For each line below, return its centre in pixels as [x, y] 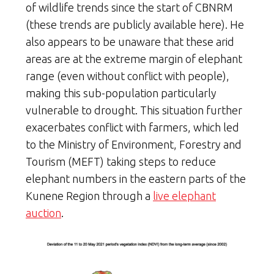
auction [43, 213]
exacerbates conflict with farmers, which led [132, 127]
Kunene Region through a [89, 195]
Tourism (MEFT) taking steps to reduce [121, 161]
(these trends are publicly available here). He [135, 24]
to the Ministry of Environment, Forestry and [134, 144]
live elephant [184, 195]
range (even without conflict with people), [128, 76]
